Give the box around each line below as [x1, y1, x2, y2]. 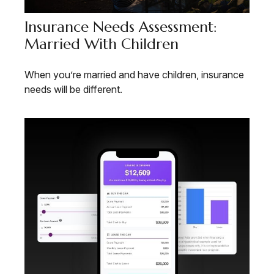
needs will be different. [24, 83, 122, 96]
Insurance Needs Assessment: [24, 18, 217, 37]
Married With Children [24, 35, 179, 54]
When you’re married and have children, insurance [24, 68, 244, 81]
